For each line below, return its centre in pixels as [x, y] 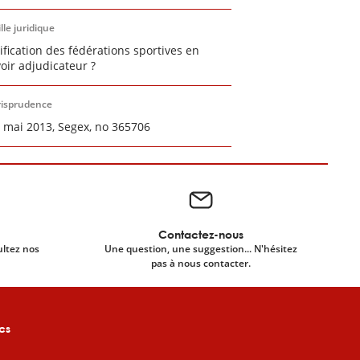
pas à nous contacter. [201, 263]
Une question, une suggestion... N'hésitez [201, 249]
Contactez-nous [201, 234]
